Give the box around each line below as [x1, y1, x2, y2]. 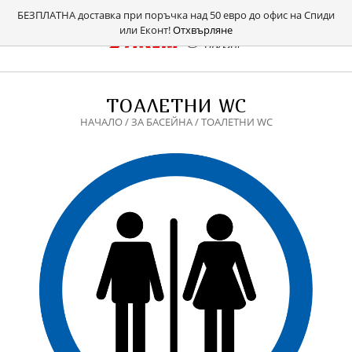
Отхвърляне [173, 23, 233, 37]
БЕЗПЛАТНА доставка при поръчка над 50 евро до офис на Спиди [17, 8, 335, 22]
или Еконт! [119, 23, 173, 37]
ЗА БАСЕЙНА [130, 115, 192, 129]
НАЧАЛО [79, 115, 123, 129]
